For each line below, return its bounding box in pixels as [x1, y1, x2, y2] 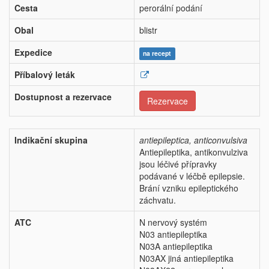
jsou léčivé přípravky [139, 158, 217, 171]
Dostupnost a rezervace [14, 91, 112, 103]
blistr [139, 24, 157, 37]
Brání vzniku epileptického [139, 182, 238, 195]
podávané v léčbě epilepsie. [139, 170, 245, 183]
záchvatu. [139, 194, 176, 207]
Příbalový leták [14, 68, 75, 81]
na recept [143, 49, 172, 58]
